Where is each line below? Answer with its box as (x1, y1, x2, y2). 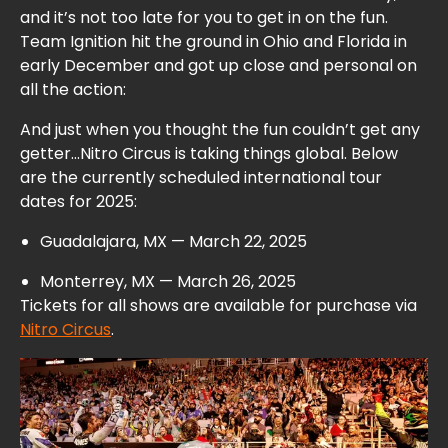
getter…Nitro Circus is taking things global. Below (20, 142, 398, 166)
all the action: (20, 78, 126, 102)
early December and (20, 54, 184, 78)
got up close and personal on (188, 54, 417, 78)
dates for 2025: (20, 190, 137, 214)
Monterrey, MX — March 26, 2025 (40, 270, 296, 294)
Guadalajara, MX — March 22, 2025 (40, 230, 307, 254)
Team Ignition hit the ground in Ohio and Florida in (20, 30, 407, 54)
